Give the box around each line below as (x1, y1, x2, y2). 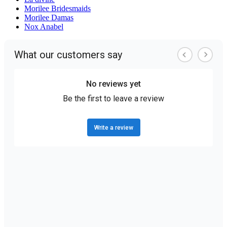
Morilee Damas (24, 13, 73, 22)
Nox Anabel (24, 22, 63, 31)
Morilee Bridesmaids (24, 4, 91, 13)
